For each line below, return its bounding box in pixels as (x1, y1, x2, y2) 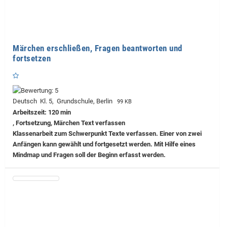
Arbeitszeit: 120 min (13, 108, 71, 117)
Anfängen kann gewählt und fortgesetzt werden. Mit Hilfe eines (13, 140, 196, 148)
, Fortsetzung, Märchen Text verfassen (13, 119, 125, 127)
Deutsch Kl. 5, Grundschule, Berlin (13, 97, 116, 105)
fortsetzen (13, 53, 51, 64)
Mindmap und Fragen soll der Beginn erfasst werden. (13, 151, 166, 159)
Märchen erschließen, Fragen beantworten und (13, 43, 182, 54)
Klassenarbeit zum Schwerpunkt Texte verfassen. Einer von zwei (13, 130, 202, 138)
